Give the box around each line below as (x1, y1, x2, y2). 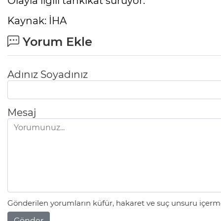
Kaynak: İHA (7, 15, 67, 27)
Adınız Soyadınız (7, 69, 88, 81)
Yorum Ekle (19, 35, 92, 49)
